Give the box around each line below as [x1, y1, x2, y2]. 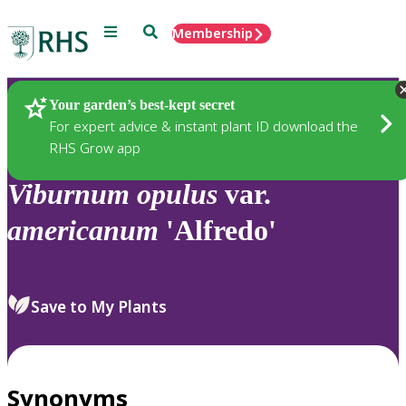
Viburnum [7, 178, 130, 211]
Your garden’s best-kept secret [49, 96, 235, 112]
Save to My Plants [31, 295, 167, 317]
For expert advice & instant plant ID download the [49, 116, 358, 135]
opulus [137, 178, 217, 211]
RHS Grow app [49, 138, 140, 157]
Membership [172, 24, 253, 42]
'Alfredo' [159, 214, 276, 247]
